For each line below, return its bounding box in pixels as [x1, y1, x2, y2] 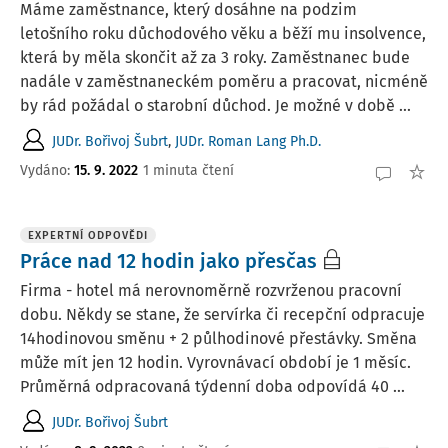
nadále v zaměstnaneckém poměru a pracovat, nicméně [20, 72, 428, 91]
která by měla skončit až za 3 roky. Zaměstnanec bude [20, 48, 410, 67]
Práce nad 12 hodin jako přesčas [20, 249, 317, 273]
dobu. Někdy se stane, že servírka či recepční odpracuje [20, 305, 425, 324]
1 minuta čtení [143, 161, 234, 179]
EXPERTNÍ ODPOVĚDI [28, 229, 148, 242]
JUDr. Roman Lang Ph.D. [175, 132, 321, 150]
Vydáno [20, 161, 67, 179]
